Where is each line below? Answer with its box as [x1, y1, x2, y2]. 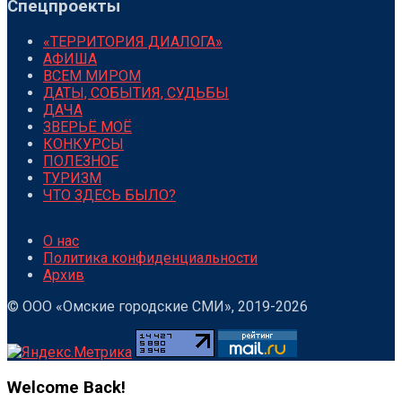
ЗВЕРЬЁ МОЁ [43, 118, 132, 135]
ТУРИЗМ [43, 169, 101, 187]
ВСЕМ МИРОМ [43, 66, 141, 84]
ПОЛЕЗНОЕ [43, 152, 118, 170]
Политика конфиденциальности [43, 249, 258, 267]
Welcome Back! [7, 377, 126, 398]
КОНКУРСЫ [43, 135, 124, 153]
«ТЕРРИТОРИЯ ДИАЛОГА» [43, 32, 223, 50]
